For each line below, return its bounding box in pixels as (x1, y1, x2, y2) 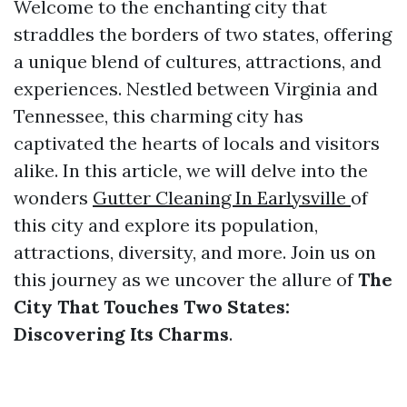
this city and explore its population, (14, 213, 318, 236)
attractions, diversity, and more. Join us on (14, 241, 376, 263)
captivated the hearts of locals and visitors (14, 132, 380, 154)
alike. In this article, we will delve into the (14, 159, 368, 182)
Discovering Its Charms (14, 323, 229, 345)
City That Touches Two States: (14, 295, 290, 318)
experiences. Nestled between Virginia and (14, 77, 378, 100)
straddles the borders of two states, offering (14, 23, 392, 45)
